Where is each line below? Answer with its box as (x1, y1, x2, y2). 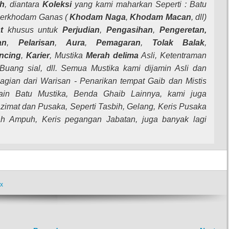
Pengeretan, (159, 26, 207, 35)
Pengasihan (102, 26, 153, 35)
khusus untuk (3, 26, 63, 35)
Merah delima (86, 51, 139, 60)
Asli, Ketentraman (139, 51, 207, 60)
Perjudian (62, 26, 100, 35)
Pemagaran (96, 38, 141, 48)
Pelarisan (18, 38, 55, 48)
